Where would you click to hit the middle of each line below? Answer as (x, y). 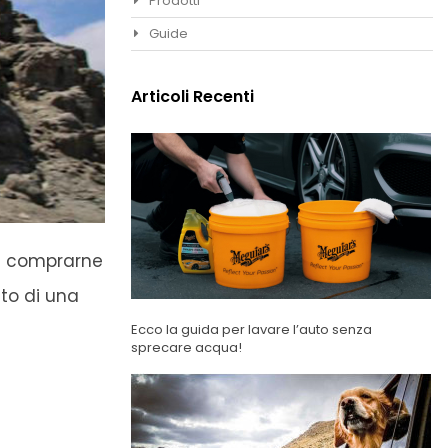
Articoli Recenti (192, 97)
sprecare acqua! (186, 348)
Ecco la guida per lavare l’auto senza (251, 330)
